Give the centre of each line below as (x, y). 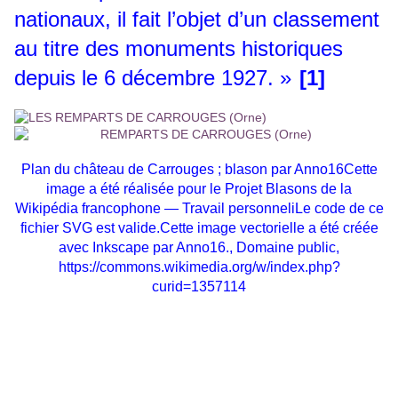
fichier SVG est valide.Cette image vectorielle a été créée (199, 228)
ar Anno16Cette (328, 170)
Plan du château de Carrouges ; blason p (150, 170)
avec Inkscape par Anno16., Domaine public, (199, 248)
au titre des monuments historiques (179, 49)
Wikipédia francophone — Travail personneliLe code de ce (199, 209)
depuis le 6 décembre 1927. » (153, 78)
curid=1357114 (199, 287)
